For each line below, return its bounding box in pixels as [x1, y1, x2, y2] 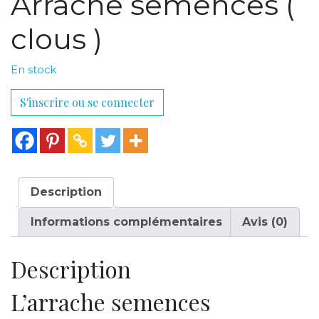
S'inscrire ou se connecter [20, 95, 155, 110]
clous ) [11, 21, 103, 56]
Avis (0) [242, 215, 288, 229]
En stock [11, 63, 56, 76]
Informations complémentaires [31, 215, 222, 229]
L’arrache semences [11, 286, 211, 317]
